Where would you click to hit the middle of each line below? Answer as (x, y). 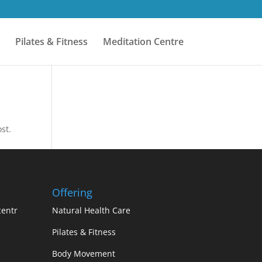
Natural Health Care (92, 210)
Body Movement (84, 253)
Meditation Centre (143, 42)
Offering (73, 192)
